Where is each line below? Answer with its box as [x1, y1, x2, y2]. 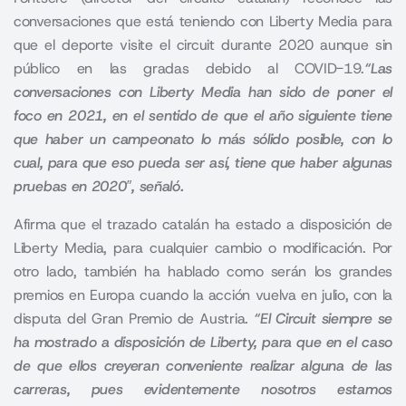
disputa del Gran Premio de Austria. [14, 309, 255, 328]
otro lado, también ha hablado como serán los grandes [14, 262, 392, 281]
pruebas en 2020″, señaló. [14, 177, 188, 196]
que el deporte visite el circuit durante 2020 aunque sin [14, 35, 392, 54]
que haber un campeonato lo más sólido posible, [14, 130, 352, 149]
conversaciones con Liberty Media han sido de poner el [14, 82, 392, 101]
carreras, [14, 380, 71, 399]
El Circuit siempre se [259, 309, 393, 328]
